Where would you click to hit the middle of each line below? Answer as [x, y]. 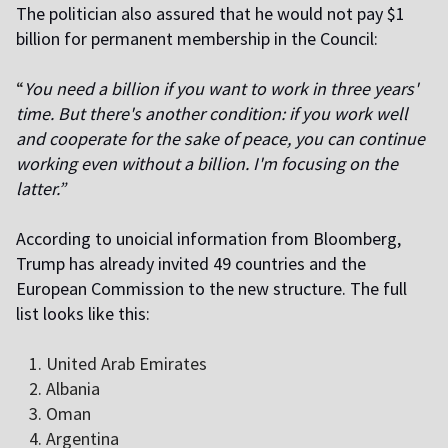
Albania [73, 389]
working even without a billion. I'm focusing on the [207, 164]
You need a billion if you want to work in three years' [221, 89]
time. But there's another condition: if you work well [212, 114]
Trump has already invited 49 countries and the [191, 264]
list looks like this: [83, 314]
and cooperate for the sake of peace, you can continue [220, 139]
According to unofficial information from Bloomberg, [208, 239]
